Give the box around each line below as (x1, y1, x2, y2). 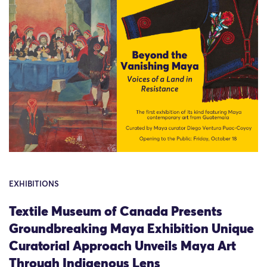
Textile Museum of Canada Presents (9, 205, 222, 219)
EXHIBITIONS (9, 181, 59, 189)
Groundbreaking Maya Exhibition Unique (9, 222, 254, 236)
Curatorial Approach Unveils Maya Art (9, 240, 236, 253)
